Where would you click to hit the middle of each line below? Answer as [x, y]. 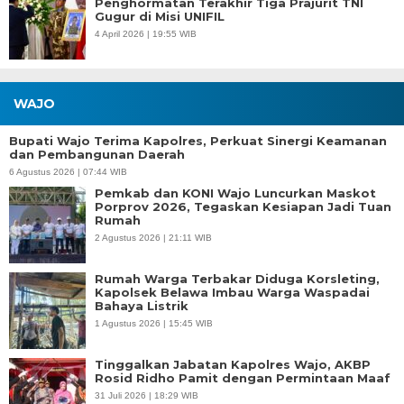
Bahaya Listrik [142, 305]
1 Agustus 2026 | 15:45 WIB [154, 323]
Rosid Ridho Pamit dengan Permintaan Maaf [243, 377]
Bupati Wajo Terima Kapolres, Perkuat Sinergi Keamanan [198, 140]
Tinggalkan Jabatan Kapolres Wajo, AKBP [233, 364]
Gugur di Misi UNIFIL [160, 16]
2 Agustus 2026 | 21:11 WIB [153, 237]
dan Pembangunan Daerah [97, 154]
